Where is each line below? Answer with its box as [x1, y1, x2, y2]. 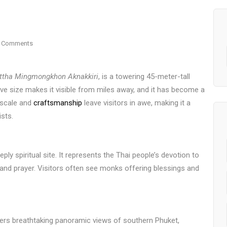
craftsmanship [33, 98, 82, 107]
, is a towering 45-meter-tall [98, 72, 190, 81]
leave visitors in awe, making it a [82, 98, 191, 107]
